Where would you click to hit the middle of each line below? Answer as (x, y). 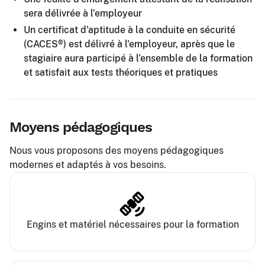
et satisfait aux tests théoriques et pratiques (121, 72)
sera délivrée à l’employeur (83, 13)
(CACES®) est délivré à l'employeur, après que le (129, 44)
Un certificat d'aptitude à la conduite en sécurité (130, 30)
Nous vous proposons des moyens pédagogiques (117, 151)
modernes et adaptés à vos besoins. (88, 165)
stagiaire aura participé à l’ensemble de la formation (138, 58)
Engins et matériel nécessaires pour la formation (132, 224)
